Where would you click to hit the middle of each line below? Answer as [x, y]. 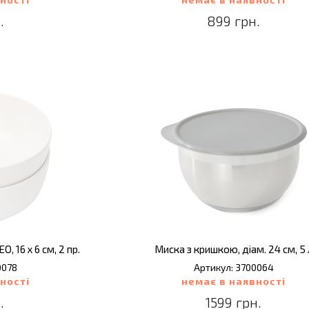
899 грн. [234, 21]
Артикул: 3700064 [233, 267]
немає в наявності [234, 281]
